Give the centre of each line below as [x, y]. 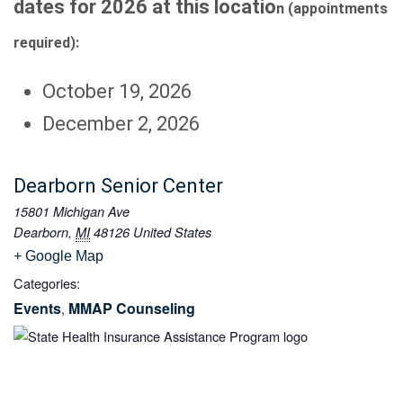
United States [172, 233]
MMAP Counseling [132, 309]
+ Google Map [58, 256]
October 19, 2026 [117, 92]
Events [37, 309]
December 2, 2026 [121, 124]
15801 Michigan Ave [72, 212]
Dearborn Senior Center [118, 186]
